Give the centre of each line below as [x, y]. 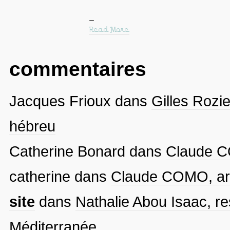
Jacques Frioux [60, 101]
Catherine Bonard [67, 151]
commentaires [78, 69]
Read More [109, 30]
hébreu [32, 126]
